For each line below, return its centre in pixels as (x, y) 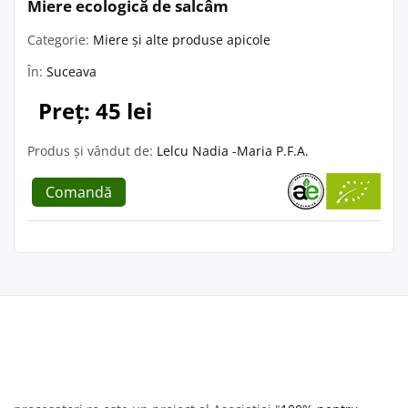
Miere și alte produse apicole (182, 39)
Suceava (71, 71)
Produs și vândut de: (92, 150)
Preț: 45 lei (95, 110)
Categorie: (60, 39)
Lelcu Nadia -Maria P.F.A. (233, 150)
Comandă (79, 192)
